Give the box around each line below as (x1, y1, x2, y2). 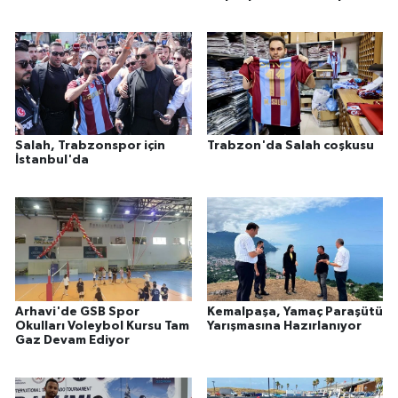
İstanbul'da (15, 154, 89, 167)
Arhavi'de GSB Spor (15, 305, 139, 318)
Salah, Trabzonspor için (15, 139, 165, 153)
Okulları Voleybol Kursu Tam (15, 319, 189, 332)
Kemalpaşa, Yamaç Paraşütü (206, 305, 383, 318)
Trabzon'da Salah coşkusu (206, 139, 374, 153)
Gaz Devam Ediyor (15, 333, 130, 346)
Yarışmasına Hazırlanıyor (206, 319, 362, 332)
